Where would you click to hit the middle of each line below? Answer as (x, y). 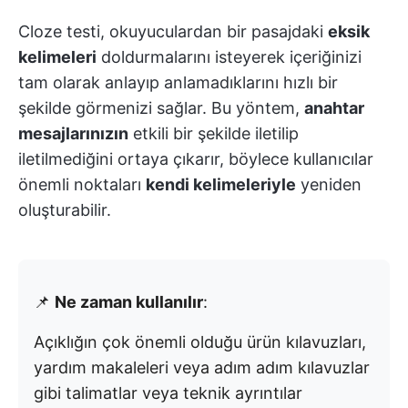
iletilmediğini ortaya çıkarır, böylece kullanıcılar (196, 159)
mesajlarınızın (73, 134)
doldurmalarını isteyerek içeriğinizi (229, 57)
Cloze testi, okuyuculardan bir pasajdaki (173, 32)
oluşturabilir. (65, 210)
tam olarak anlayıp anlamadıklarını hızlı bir (178, 83)
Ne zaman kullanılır (129, 302)
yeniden (329, 185)
